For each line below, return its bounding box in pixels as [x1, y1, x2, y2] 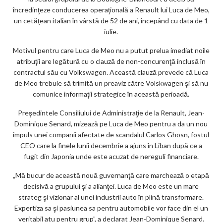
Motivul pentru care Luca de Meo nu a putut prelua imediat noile [12, 46, 210, 55]
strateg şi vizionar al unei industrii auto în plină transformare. [18, 193, 204, 202]
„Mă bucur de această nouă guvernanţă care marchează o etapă [13, 171, 209, 180]
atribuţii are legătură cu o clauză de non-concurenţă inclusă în [16, 57, 206, 66]
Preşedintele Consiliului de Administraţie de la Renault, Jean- [17, 109, 205, 117]
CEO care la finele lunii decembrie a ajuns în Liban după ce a [20, 141, 202, 150]
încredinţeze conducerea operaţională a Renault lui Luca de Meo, [12, 5, 210, 14]
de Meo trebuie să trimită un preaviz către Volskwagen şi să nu [14, 79, 208, 88]
